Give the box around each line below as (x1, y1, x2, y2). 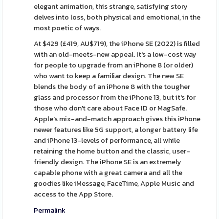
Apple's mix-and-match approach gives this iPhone (34, 113, 201, 124)
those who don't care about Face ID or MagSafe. (34, 103, 187, 113)
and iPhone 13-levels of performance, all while (34, 135, 180, 146)
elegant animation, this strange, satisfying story (34, 1, 188, 12)
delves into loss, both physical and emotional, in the (34, 12, 201, 22)
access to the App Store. (34, 189, 113, 199)
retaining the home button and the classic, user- (34, 146, 191, 156)
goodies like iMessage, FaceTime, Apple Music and (34, 178, 195, 189)
